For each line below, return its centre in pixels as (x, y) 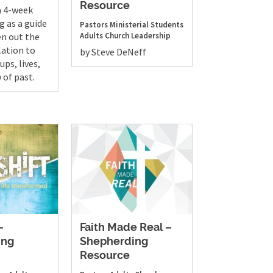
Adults (92, 35)
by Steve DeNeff (113, 51)
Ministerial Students (147, 24)
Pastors (94, 24)
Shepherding (114, 242)
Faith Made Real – (126, 228)
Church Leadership (138, 35)
